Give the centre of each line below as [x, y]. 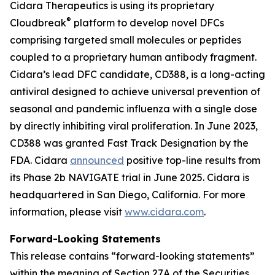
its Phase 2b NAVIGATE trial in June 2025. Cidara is [130, 177]
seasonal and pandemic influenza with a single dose [134, 109]
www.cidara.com [164, 212]
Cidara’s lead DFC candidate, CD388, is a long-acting [137, 74]
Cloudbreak [38, 23]
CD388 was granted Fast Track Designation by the [129, 143]
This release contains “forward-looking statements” [132, 256]
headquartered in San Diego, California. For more [128, 195]
